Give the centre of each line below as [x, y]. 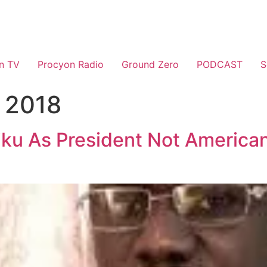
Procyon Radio [71, 64]
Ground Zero [150, 64]
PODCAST [220, 64]
